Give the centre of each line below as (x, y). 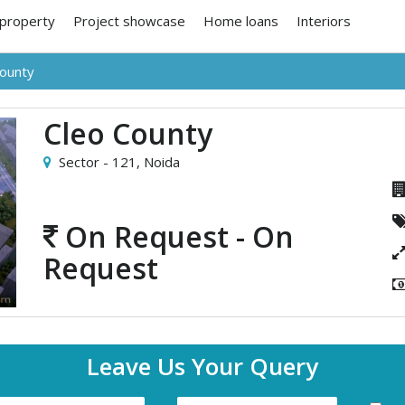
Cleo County (127, 133)
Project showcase (129, 21)
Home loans (241, 21)
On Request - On (175, 236)
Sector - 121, (101, 162)
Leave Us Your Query (202, 366)
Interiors (324, 21)
